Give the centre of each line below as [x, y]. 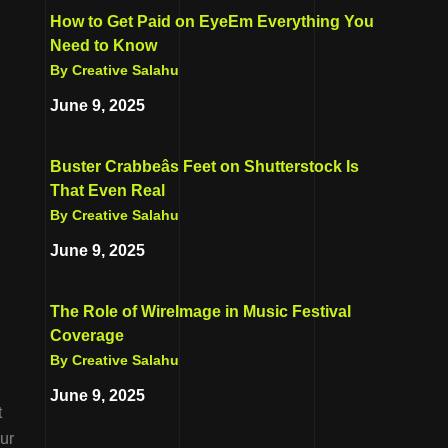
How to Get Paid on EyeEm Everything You [212, 21]
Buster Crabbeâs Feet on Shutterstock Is [204, 166]
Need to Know [103, 45]
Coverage [87, 335]
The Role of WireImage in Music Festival [200, 311]
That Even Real [107, 190]
